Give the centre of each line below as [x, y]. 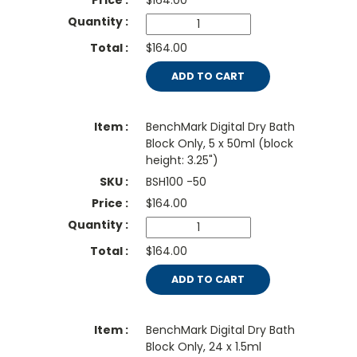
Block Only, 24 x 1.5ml [203, 347]
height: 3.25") [182, 161]
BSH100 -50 [176, 182]
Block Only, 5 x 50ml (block [219, 144]
